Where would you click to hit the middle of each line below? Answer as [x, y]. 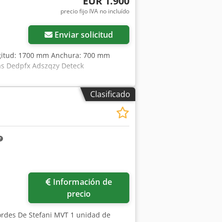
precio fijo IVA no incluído [95, 11]
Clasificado [110, 94]
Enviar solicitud [84, 35]
